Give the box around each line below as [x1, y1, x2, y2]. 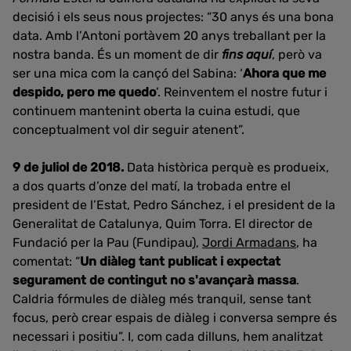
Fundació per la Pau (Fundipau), [13, 235, 202, 250]
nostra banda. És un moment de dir [13, 47, 222, 62]
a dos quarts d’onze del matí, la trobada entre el [13, 179, 291, 194]
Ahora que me [243, 66, 326, 81]
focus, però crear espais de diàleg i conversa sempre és [13, 310, 337, 325]
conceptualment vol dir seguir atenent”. [13, 122, 244, 137]
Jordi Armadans [202, 235, 296, 250]
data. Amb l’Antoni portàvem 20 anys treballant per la [13, 28, 326, 43]
